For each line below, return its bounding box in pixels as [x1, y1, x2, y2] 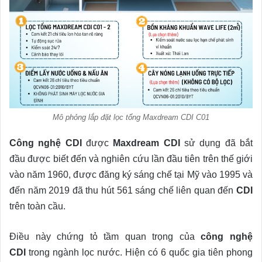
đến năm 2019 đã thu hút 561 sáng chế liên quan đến [9, 185, 236, 195]
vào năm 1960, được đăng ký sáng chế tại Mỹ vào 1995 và [9, 169, 253, 180]
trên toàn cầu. [9, 201, 65, 211]
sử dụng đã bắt [180, 137, 253, 148]
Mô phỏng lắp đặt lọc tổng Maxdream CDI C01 [53, 112, 209, 122]
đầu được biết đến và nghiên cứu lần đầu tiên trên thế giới [9, 153, 253, 164]
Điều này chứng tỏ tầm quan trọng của [9, 231, 201, 242]
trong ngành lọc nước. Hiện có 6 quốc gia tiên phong [26, 247, 253, 257]
